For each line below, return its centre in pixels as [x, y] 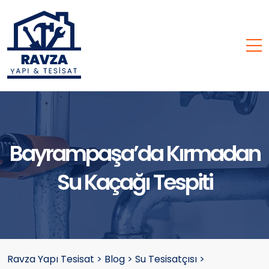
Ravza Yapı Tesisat [51, 259]
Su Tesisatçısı [166, 259]
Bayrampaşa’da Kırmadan [134, 153]
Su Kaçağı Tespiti [134, 182]
